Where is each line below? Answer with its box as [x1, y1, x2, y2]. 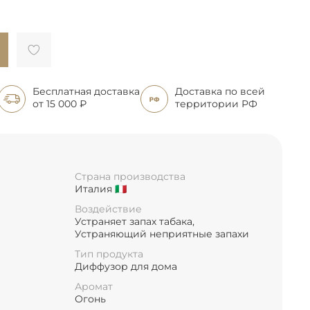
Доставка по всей [174, 84, 265, 98]
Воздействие [75, 203, 142, 216]
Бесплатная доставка [33, 84, 140, 98]
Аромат [75, 280, 113, 293]
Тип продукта [75, 248, 143, 261]
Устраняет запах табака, [75, 215, 194, 228]
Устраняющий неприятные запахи [75, 228, 249, 241]
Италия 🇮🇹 [75, 182, 127, 195]
